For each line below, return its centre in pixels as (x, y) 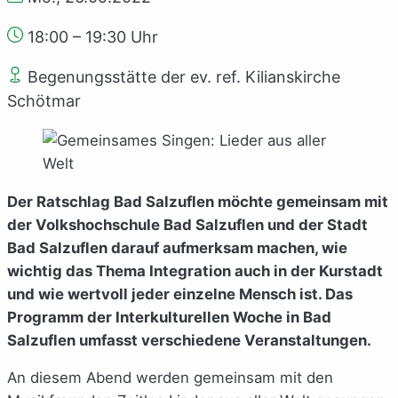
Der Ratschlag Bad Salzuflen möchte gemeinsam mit (198, 201)
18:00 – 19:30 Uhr (93, 36)
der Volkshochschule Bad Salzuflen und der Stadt (187, 224)
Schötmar (44, 100)
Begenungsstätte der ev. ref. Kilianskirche (182, 76)
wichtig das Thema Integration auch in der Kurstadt (195, 271)
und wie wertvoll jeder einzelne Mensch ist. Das (180, 294)
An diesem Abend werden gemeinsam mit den (170, 378)
